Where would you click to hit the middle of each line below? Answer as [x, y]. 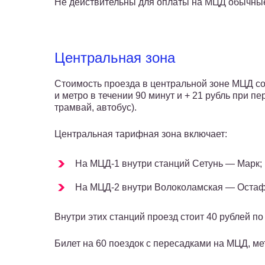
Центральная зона [115, 58]
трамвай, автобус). [96, 108]
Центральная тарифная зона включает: [141, 134]
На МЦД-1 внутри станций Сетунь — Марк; [169, 164]
